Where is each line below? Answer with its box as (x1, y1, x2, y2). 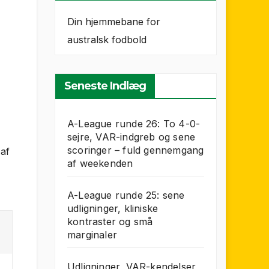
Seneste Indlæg (64, 79, 147, 92)
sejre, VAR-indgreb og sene (67, 131, 196, 143)
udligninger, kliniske (67, 202, 159, 214)
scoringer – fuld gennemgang (67, 144, 204, 156)
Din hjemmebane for (67, 16, 160, 28)
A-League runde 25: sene (67, 189, 185, 201)
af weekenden (67, 157, 133, 169)
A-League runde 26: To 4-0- (67, 118, 201, 130)
